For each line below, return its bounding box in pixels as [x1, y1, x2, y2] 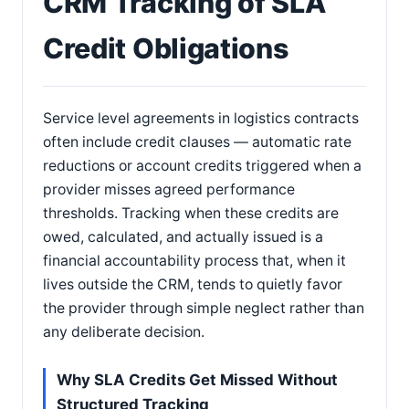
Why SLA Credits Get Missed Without [57, 371, 338, 389]
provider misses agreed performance [43, 181, 295, 198]
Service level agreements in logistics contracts [43, 110, 359, 127]
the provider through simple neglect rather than [43, 299, 364, 317]
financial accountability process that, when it [43, 252, 346, 269]
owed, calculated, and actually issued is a [43, 228, 323, 246]
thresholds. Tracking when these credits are [43, 204, 339, 222]
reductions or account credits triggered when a [43, 157, 362, 174]
